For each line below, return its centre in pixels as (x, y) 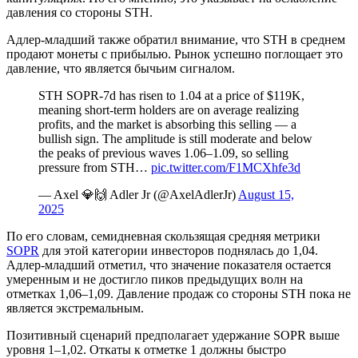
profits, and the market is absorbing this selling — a (167, 125)
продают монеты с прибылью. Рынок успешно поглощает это (175, 54)
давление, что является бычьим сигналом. (121, 69)
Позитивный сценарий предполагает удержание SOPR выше (173, 336)
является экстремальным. (75, 308)
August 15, (266, 195)
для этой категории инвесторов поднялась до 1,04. (179, 251)
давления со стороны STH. (80, 13)
